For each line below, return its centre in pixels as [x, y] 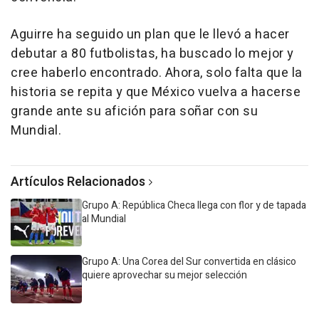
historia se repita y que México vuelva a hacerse [156, 93]
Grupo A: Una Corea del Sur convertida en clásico [189, 262]
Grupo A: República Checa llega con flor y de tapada [194, 206]
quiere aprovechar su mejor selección [164, 276]
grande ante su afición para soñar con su [134, 112]
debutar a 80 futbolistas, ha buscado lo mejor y [152, 54]
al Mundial [104, 219]
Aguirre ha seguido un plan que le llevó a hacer [150, 35]
